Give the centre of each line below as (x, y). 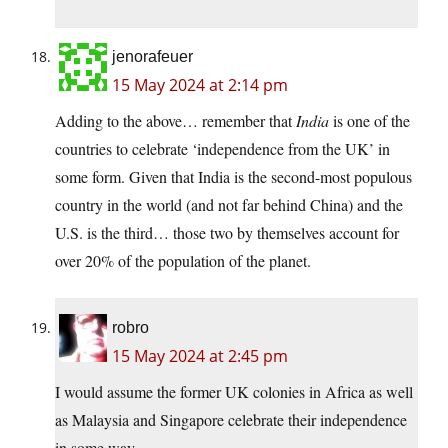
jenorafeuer (152, 57)
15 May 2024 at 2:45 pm (200, 356)
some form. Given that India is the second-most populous (233, 177)
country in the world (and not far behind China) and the (229, 205)
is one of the (369, 121)
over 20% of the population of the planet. (183, 261)
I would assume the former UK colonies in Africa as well (234, 392)
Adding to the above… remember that (175, 121)
